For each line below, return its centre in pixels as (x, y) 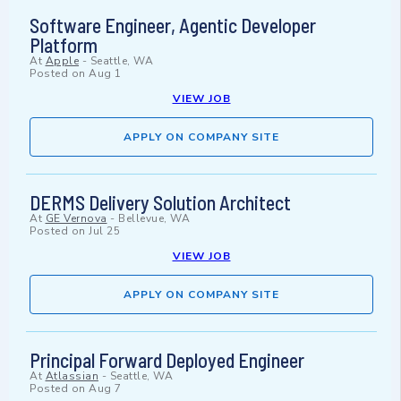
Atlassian (72, 376)
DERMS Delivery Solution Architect (160, 203)
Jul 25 (104, 231)
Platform (64, 45)
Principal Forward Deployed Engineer (167, 360)
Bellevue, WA (154, 219)
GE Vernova (76, 219)
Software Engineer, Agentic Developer (173, 26)
